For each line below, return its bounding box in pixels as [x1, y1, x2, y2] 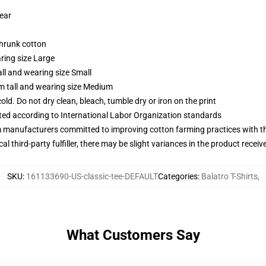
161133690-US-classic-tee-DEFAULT [26, 172, 158, 181]
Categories [157, 172, 198, 181]
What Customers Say [66, 227, 200, 243]
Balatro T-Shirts [201, 172, 258, 181]
